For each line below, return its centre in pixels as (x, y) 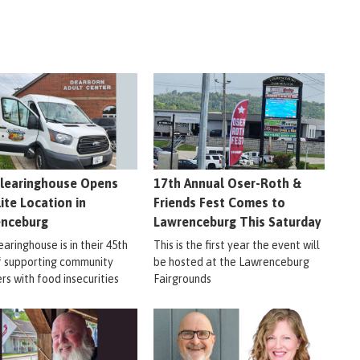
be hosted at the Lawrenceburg (231, 262)
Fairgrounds (182, 278)
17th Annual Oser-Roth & (227, 183)
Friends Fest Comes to (219, 202)
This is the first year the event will (236, 245)
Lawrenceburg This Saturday (237, 221)
